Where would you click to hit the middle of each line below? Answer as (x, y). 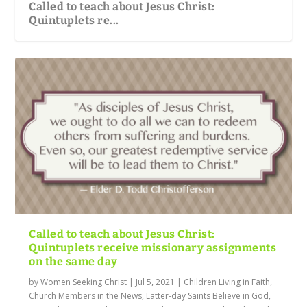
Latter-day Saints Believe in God (208, 295)
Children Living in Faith (227, 282)
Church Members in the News (86, 295)
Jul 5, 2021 (156, 282)
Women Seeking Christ (84, 282)
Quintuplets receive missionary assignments (153, 247)
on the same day (73, 261)
